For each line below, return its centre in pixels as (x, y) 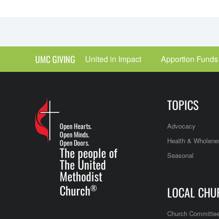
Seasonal (180, 155)
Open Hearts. (76, 126)
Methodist (81, 176)
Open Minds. (75, 134)
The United (83, 164)
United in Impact (113, 59)
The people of (88, 153)
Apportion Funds (189, 59)
